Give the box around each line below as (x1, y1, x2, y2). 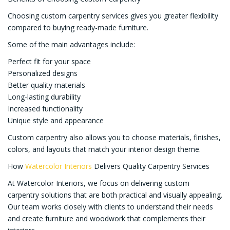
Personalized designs (8, 68, 78, 79)
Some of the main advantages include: (8, 40, 135, 50)
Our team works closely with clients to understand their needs (8, 202, 213, 212)
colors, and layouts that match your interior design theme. (8, 144, 201, 155)
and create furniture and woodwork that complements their (8, 214, 205, 224)
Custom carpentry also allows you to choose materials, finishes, (8, 132, 221, 143)
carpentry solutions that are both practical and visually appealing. (8, 190, 222, 200)
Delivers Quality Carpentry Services (92, 161, 209, 171)
